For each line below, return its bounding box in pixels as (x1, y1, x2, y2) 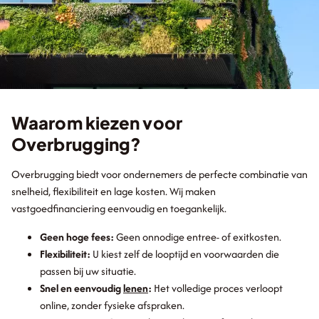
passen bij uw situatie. (40, 263, 136, 278)
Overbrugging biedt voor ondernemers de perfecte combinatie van (11, 167, 308, 182)
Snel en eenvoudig (40, 281, 123, 296)
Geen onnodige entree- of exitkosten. (116, 229, 281, 244)
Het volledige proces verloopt (152, 281, 283, 296)
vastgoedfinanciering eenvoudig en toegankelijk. (11, 201, 226, 216)
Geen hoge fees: (40, 229, 116, 244)
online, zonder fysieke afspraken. (40, 298, 184, 313)
